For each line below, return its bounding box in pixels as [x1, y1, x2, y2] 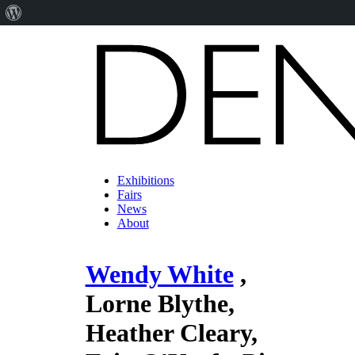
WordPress [21, 31, 74, 44]
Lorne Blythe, [85, 289, 235, 319]
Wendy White [85, 260, 234, 289]
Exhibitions [116, 174, 174, 187]
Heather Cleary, [85, 319, 258, 348]
